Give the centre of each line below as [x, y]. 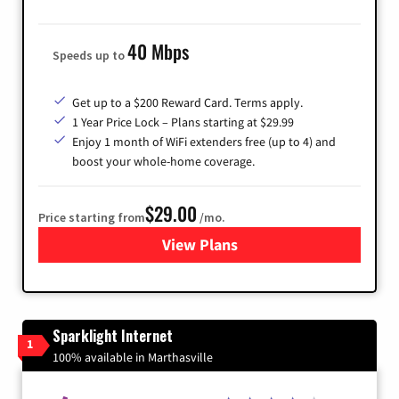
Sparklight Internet [113, 335]
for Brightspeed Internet [284, 244]
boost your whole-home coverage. [163, 161]
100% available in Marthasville [133, 357]
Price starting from [92, 217]
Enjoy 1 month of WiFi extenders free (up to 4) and [204, 141]
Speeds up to [90, 55]
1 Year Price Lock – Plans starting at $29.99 [183, 122]
